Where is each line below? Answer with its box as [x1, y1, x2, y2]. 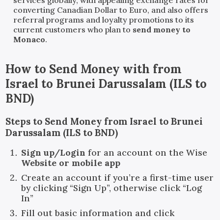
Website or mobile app [21, 157, 121, 169]
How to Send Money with [5, 61, 153, 77]
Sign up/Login [21, 147, 86, 159]
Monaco [13, 34, 46, 44]
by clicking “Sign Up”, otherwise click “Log [21, 182, 202, 194]
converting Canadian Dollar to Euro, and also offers [13, 4, 209, 15]
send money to [133, 24, 191, 34]
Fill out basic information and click [21, 207, 175, 219]
